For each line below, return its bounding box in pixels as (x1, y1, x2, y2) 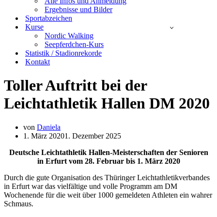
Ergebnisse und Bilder (45, 5, 112, 14)
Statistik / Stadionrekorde (25, 49, 102, 57)
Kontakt (25, 58, 50, 66)
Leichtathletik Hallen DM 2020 (4, 94, 210, 112)
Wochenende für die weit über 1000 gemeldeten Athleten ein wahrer (4, 190, 212, 199)
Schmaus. (4, 199, 33, 208)
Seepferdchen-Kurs (45, 40, 104, 48)
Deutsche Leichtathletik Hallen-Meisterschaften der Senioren (9, 148, 208, 156)
